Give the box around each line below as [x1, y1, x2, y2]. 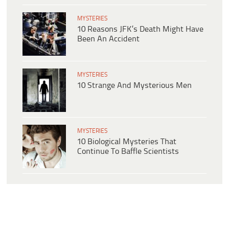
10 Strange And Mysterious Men [77, 81, 192, 90]
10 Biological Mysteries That [77, 138, 176, 147]
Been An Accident [77, 35, 140, 44]
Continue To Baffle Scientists [77, 147, 179, 156]
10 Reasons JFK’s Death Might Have [77, 25, 203, 34]
